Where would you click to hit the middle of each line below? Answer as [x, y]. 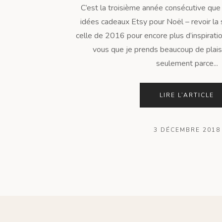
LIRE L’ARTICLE [187, 95]
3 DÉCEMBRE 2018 [187, 130]
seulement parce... [187, 63]
